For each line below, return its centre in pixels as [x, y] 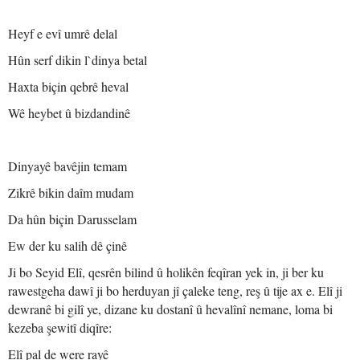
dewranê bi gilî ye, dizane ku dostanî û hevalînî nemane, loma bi [170, 309]
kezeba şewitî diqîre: [60, 327]
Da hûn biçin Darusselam [72, 219]
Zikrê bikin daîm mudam [71, 192]
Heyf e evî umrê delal [63, 33]
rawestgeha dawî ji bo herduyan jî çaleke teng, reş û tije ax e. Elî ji [175, 290]
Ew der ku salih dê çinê [67, 245]
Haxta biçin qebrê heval [68, 86]
